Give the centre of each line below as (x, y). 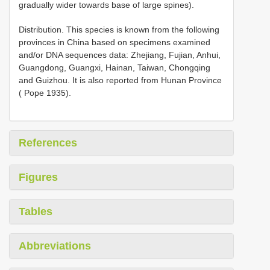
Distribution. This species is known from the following (119, 29)
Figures (38, 177)
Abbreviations (55, 246)
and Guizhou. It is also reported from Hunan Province (120, 80)
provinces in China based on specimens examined (115, 42)
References (48, 143)
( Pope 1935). (45, 93)
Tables (36, 211)
